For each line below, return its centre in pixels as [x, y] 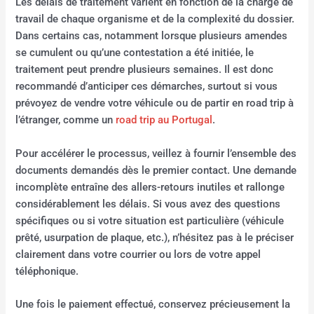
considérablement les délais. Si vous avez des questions [148, 204]
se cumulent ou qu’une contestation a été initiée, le [135, 53]
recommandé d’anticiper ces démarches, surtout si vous [147, 87]
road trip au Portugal [164, 120]
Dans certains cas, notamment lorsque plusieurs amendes [152, 36]
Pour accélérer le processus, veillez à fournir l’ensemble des [156, 153]
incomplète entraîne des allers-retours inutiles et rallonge [150, 187]
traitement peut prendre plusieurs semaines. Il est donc [145, 70]
